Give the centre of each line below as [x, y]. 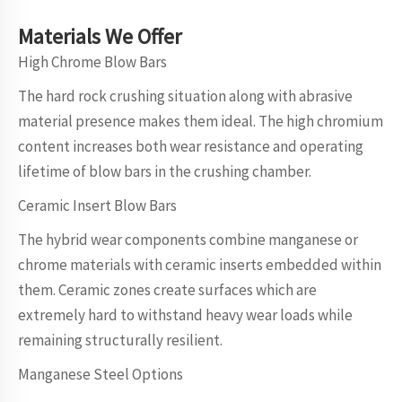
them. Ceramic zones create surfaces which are [167, 290]
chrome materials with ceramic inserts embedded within [200, 265]
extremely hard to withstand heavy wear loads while [185, 315]
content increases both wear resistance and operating [191, 146]
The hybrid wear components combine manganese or [188, 240]
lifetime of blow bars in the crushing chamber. [165, 171]
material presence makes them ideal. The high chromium [201, 121]
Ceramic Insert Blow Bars [97, 205]
